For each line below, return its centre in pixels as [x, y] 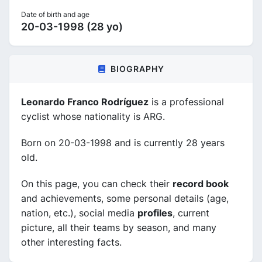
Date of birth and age [55, 14]
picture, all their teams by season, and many [119, 227]
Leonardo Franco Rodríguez [85, 101]
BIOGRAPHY [137, 68]
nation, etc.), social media [79, 213]
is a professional [186, 101]
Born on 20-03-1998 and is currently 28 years [123, 142]
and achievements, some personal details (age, [125, 198]
